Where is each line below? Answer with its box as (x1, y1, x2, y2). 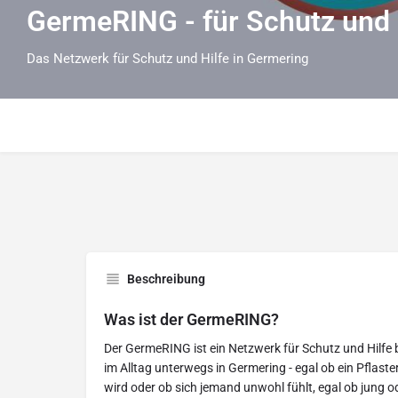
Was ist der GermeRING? (104, 310, 279, 330)
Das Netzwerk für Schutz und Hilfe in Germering (27, 50, 308, 67)
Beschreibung (127, 272, 205, 287)
